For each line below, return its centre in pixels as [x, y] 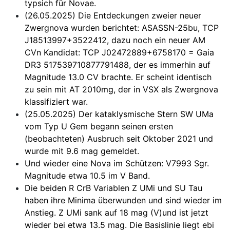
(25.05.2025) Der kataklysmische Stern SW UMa [119, 114]
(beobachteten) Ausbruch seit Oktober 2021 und [119, 138]
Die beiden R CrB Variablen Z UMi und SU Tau [113, 188]
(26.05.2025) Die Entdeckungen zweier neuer [113, 15]
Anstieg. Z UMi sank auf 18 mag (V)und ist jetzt [117, 212]
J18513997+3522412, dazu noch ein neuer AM [115, 40]
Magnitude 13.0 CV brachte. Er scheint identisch [118, 77]
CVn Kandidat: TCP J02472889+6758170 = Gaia [119, 52]
